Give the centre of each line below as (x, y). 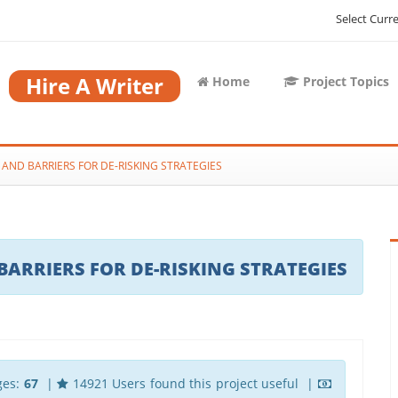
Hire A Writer (95, 85)
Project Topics (344, 81)
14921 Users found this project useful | (193, 383)
